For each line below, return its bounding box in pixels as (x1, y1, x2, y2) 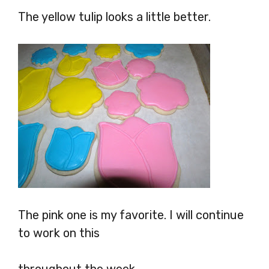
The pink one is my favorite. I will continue (18, 207, 244, 222)
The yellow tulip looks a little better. (18, 9, 211, 24)
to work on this (18, 225, 103, 240)
